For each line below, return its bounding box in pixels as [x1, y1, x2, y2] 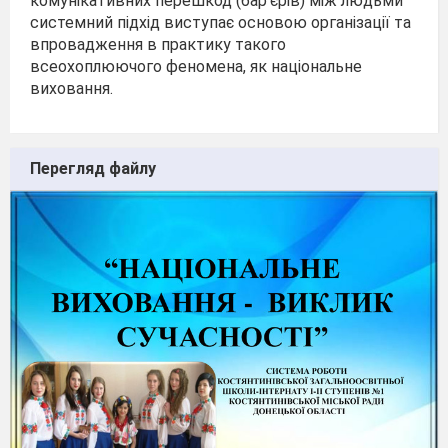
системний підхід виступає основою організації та [30, 13, 411, 32]
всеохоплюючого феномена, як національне [30, 57, 362, 76]
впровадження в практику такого [30, 35, 286, 54]
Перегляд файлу [30, 158, 156, 178]
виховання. [30, 79, 113, 98]
